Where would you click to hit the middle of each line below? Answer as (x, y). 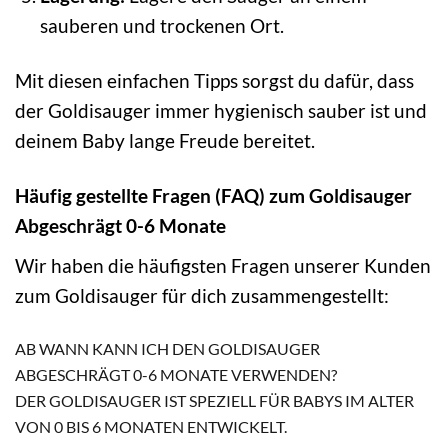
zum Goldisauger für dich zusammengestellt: (202, 295)
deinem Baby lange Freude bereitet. (165, 141)
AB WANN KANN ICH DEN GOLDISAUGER (167, 348)
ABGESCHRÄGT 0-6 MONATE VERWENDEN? (176, 374)
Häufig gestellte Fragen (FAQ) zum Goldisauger (213, 196)
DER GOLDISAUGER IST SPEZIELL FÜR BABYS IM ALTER (214, 400)
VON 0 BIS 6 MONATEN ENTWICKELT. (151, 426)
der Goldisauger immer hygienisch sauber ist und (221, 111)
